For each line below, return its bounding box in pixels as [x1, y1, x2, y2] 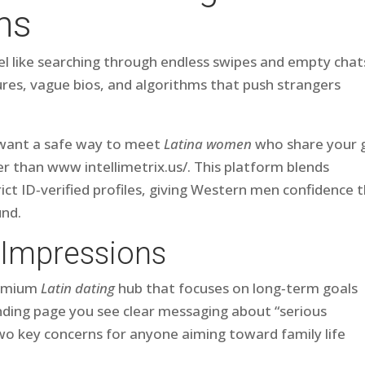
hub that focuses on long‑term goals [115, 279, 358, 297]
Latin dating [41, 279, 116, 297]
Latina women [164, 134, 253, 153]
